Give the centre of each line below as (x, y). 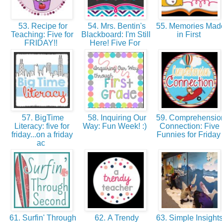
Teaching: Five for (42, 35)
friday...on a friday (42, 135)
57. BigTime (42, 118)
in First (190, 35)
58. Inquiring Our (116, 118)
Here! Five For (116, 43)
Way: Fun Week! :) (116, 126)
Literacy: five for (42, 126)
